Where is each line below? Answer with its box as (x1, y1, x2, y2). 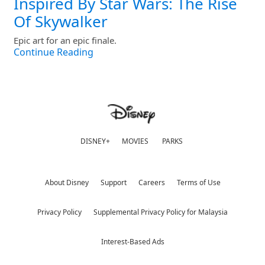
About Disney (44, 177, 89, 188)
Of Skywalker (14, 11, 108, 33)
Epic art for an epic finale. (14, 34, 117, 47)
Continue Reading (14, 46, 93, 59)
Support (100, 177, 127, 188)
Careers (138, 177, 165, 188)
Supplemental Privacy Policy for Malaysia (93, 207, 228, 218)
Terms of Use (176, 177, 221, 188)
